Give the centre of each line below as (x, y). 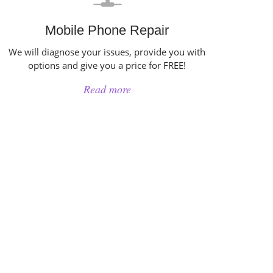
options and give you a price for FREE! (107, 65)
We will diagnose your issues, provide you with (107, 52)
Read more (107, 89)
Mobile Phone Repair (107, 30)
